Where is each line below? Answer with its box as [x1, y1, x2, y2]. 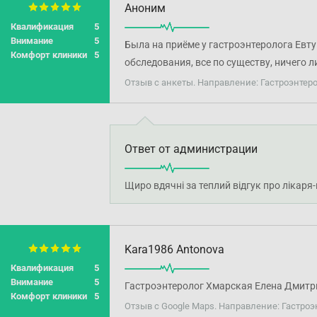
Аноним [125, 1, 166, 15]
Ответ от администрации [125, 142, 258, 156]
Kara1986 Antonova [125, 243, 224, 256]
